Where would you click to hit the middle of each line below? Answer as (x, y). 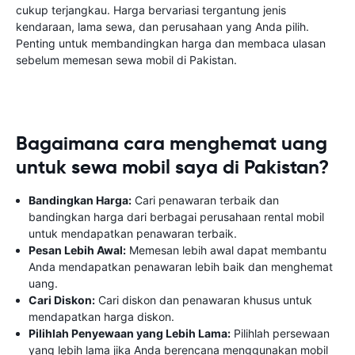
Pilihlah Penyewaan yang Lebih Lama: (130, 333)
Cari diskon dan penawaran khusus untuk (204, 300)
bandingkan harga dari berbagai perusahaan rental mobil (176, 217)
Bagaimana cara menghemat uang (172, 143)
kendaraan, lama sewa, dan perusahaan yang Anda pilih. (162, 27)
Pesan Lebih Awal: (77, 250)
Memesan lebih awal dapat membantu (226, 250)
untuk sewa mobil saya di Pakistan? (172, 167)
